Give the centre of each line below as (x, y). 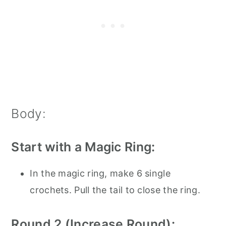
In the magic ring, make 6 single (100, 173)
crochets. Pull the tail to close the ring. (115, 190)
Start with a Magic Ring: (83, 147)
